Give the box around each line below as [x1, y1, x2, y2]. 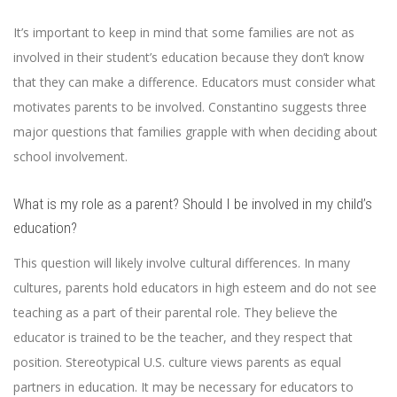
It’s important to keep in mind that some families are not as [13, 24, 354, 42]
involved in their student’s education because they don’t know [13, 49, 364, 66]
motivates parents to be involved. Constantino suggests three [13, 98, 367, 116]
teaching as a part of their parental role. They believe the [13, 303, 338, 321]
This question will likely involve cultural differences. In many [13, 253, 350, 271]
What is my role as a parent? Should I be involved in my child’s [13, 194, 372, 213]
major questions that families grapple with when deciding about [13, 123, 378, 141]
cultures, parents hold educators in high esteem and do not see [13, 278, 377, 296]
